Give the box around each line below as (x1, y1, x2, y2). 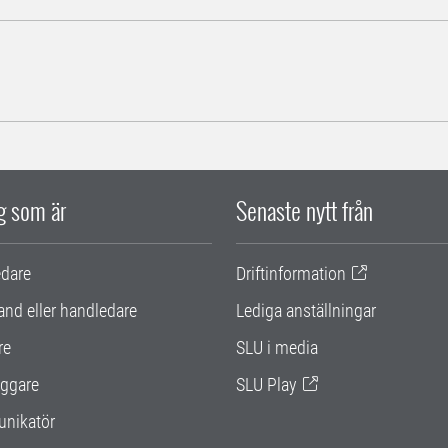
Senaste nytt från (236, 191, 373, 228)
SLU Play (236, 373, 297, 395)
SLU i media (236, 336, 318, 358)
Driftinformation (236, 262, 346, 284)
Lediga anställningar (236, 299, 376, 321)
